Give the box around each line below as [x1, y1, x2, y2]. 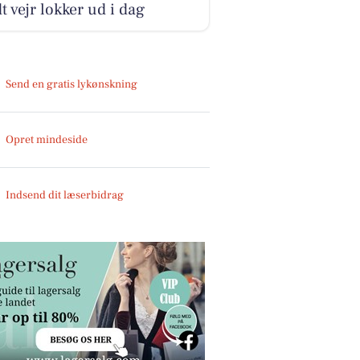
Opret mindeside [6, 132, 88, 147]
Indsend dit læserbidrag [6, 187, 125, 202]
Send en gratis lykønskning [6, 76, 138, 92]
